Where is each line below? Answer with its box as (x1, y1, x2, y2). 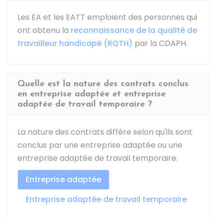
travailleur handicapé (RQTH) (17, 38, 133, 49)
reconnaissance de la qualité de (71, 25, 197, 36)
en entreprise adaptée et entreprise (17, 90, 166, 99)
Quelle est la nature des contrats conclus (17, 79, 188, 89)
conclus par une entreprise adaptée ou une (17, 139, 183, 151)
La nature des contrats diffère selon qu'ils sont (17, 126, 192, 138)
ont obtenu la (17, 25, 71, 36)
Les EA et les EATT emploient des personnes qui (17, 12, 197, 23)
